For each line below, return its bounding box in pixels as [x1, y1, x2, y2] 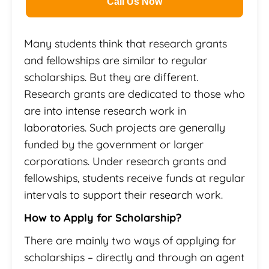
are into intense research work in [24, 103, 186, 118]
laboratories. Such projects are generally [24, 120, 225, 134]
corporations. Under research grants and [24, 154, 226, 168]
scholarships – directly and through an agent [24, 250, 244, 264]
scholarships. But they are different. [24, 70, 198, 84]
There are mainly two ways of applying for [24, 233, 236, 247]
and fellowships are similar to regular [24, 53, 207, 67]
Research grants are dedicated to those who [24, 86, 245, 101]
